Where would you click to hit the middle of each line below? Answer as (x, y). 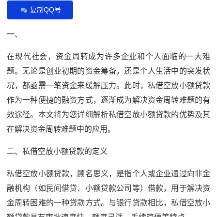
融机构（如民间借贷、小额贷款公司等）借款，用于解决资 (108, 188)
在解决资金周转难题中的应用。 (61, 129)
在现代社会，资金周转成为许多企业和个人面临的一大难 (108, 56)
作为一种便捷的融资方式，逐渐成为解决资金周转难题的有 (108, 100)
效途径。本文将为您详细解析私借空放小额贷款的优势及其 (108, 114)
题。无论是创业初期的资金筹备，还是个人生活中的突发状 (108, 71)
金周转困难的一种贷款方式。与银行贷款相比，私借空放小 (108, 202)
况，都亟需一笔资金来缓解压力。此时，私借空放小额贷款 (108, 85)
